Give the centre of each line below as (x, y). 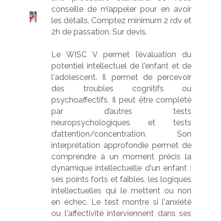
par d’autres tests (122, 111)
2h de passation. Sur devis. (99, 32)
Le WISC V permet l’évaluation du (122, 55)
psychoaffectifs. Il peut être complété (122, 100)
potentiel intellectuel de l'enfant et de (122, 66)
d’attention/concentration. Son (122, 134)
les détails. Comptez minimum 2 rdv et (122, 20)
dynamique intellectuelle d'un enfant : (122, 168)
